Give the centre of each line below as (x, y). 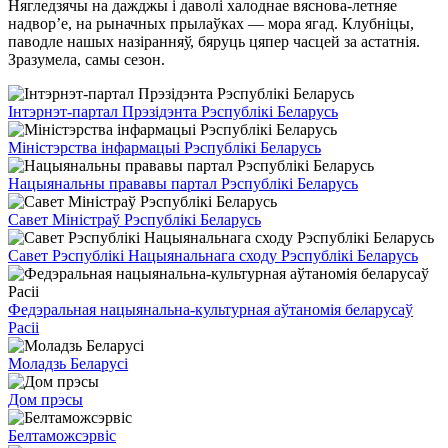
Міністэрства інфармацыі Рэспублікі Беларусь (164, 148)
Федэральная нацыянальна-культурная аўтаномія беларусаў (210, 310)
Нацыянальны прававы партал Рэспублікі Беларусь (183, 184)
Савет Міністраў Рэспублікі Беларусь (134, 220)
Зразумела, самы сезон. (88, 60)
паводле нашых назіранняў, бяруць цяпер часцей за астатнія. (214, 42)
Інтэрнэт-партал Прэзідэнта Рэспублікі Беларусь (173, 112)
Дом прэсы (45, 400)
